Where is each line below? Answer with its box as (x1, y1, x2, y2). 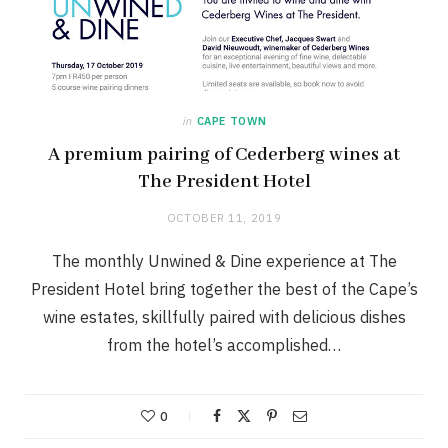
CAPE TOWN (196, 114, 267, 129)
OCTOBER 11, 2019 (166, 211, 282, 226)
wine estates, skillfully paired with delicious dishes (42, 307, 406, 328)
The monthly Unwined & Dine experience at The (51, 251, 397, 272)
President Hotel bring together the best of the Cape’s (30, 279, 418, 300)
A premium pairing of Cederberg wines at (48, 143, 400, 168)
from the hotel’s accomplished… (107, 335, 341, 356)
